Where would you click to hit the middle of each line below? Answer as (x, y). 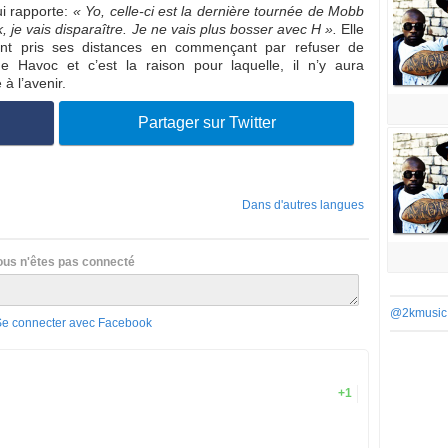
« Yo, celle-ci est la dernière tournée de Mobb (218, 11)
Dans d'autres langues (303, 205)
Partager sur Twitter (206, 122)
